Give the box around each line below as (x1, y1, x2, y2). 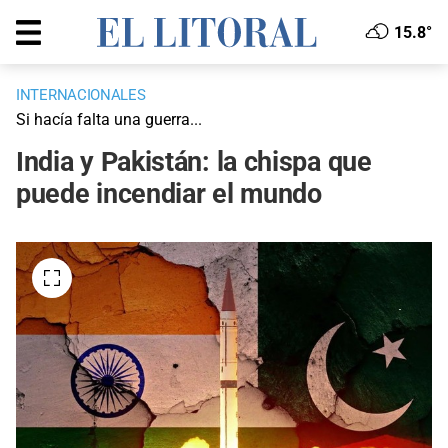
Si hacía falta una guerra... (16, 110, 202, 130)
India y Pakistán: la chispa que (16, 146, 372, 179)
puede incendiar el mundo (16, 178, 322, 211)
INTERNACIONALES (16, 86, 146, 105)
